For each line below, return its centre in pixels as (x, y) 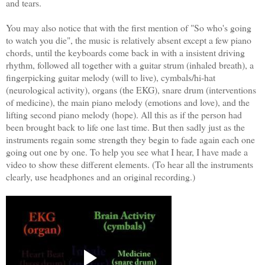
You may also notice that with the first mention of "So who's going (129, 28)
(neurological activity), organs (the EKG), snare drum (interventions (131, 90)
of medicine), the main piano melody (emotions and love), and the (128, 102)
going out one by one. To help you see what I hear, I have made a (127, 152)
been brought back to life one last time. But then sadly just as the (125, 127)
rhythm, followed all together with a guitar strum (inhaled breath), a (130, 65)
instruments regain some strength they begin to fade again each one (130, 140)
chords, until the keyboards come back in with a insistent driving (125, 53)
